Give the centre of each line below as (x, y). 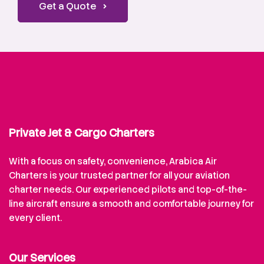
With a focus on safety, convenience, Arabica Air (113, 161)
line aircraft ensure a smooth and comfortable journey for (131, 204)
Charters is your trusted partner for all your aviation (119, 176)
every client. (35, 218)
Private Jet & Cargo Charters (82, 133)
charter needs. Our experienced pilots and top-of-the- (128, 190)
